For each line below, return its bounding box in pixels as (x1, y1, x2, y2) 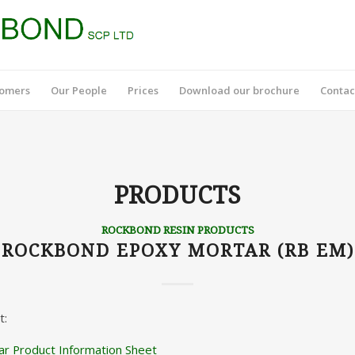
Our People (51, 83, 107, 97)
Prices (128, 83, 158, 97)
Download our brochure (179, 83, 300, 97)
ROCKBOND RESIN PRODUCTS (101, 223, 254, 236)
